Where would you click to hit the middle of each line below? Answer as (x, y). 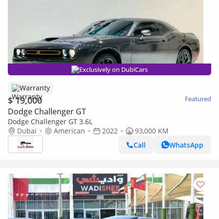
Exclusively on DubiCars (113, 69)
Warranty (35, 88)
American (69, 131)
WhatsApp (186, 145)
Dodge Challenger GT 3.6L (50, 121)
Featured (198, 99)
